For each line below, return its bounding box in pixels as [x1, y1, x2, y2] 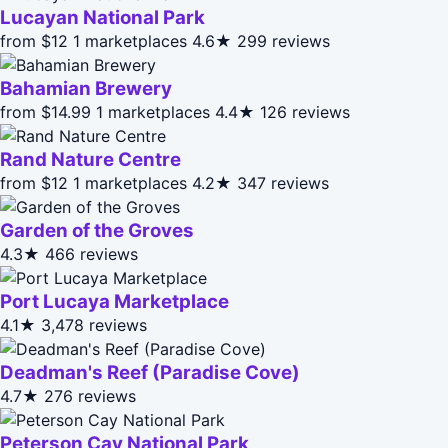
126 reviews [260, 101, 350, 122]
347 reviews [237, 172, 329, 193]
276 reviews [44, 385, 136, 406]
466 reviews [45, 243, 138, 264]
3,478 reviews [41, 314, 147, 335]
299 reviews [237, 30, 330, 51]
